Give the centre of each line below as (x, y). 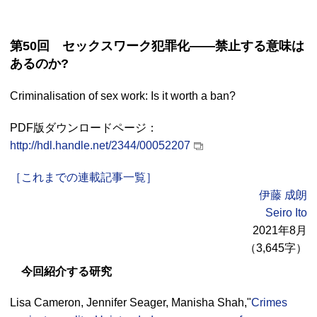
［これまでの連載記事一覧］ (83, 177)
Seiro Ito (286, 212)
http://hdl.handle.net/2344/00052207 (100, 145)
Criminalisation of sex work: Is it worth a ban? (123, 96)
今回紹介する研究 (67, 271)
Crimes (269, 302)
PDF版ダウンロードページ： (84, 127)
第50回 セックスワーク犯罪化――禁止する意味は (157, 46)
